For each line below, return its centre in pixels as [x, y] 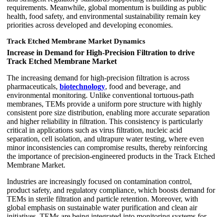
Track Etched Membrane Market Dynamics [76, 41]
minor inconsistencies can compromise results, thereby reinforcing [107, 147]
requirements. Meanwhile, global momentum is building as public [107, 7]
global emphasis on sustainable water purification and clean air [102, 207]
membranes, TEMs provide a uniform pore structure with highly [104, 104]
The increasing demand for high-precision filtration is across [98, 77]
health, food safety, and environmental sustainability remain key [104, 16]
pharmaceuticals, [33, 86]
